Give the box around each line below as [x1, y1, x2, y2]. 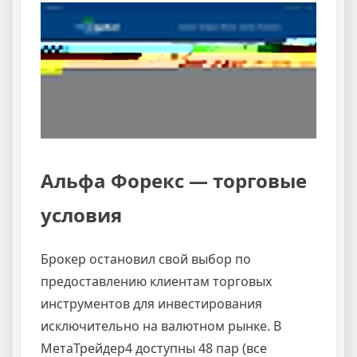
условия [41, 202, 122, 229]
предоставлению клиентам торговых [41, 273, 272, 291]
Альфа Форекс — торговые [41, 167, 307, 194]
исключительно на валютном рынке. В [41, 317, 281, 335]
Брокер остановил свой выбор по [41, 250, 251, 269]
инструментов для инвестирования [41, 295, 262, 313]
